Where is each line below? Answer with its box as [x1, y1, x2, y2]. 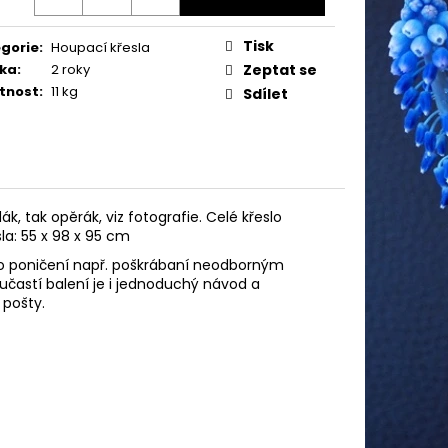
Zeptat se [243, 59, 317, 80]
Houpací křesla [51, 37, 150, 57]
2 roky [51, 59, 90, 79]
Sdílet [243, 83, 288, 104]
